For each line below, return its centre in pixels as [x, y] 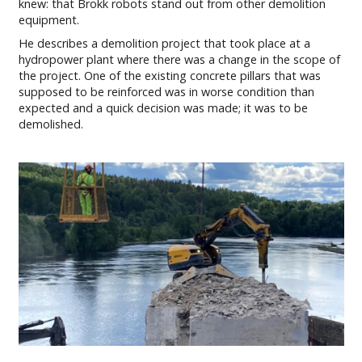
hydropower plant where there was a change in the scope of [179, 59]
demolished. [51, 124]
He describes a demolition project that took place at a [164, 43]
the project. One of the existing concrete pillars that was [169, 75]
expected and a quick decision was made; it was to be [163, 107]
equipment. [48, 20]
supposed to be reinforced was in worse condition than [166, 91]
